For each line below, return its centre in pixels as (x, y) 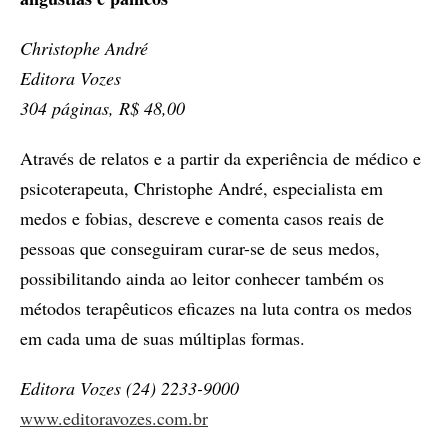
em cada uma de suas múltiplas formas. (162, 337)
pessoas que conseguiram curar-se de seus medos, (200, 247)
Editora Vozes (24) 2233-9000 (129, 387)
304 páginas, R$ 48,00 (102, 107)
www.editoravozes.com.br (114, 417)
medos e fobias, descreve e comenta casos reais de (202, 217)
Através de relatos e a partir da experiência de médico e (220, 157)
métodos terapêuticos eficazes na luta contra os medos (216, 307)
